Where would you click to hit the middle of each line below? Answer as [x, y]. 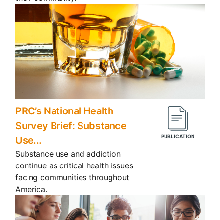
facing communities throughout [72, 178]
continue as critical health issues [74, 166]
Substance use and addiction [68, 154]
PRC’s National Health [64, 111]
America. [31, 189]
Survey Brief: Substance [71, 126]
